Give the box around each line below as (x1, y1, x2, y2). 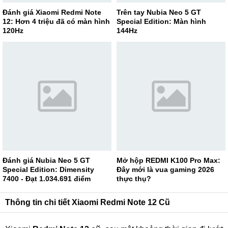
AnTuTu (3, 184, 30, 192)
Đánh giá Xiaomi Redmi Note (3, 8, 101, 16)
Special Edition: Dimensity (3, 165, 94, 174)
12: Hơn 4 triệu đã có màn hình (3, 17, 110, 25)
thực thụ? (117, 175, 151, 183)
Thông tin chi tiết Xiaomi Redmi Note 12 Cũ (5, 198, 170, 207)
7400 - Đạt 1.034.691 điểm (3, 175, 91, 183)
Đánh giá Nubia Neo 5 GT (3, 156, 90, 164)
